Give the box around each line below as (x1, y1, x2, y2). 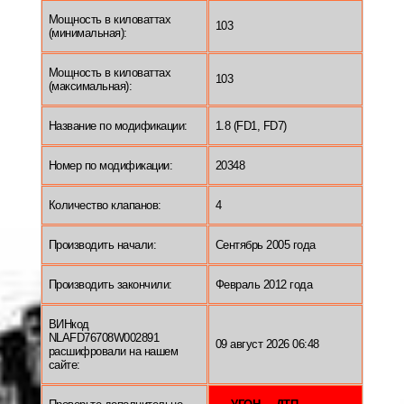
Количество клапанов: (48, 197, 161, 212)
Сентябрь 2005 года (215, 237, 316, 252)
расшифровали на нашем (48, 344, 178, 358)
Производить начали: (48, 237, 156, 252)
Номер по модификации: (48, 158, 172, 172)
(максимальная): (48, 78, 132, 93)
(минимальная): (48, 25, 127, 40)
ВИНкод (48, 317, 89, 331)
